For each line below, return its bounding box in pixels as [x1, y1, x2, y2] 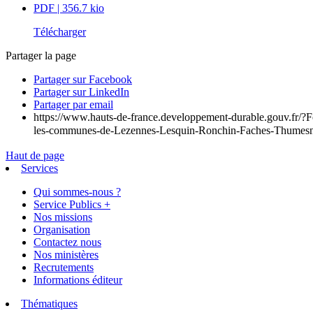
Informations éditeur [34, 273, 122, 286]
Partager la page [6, 49, 76, 61]
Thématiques [21, 297, 78, 310]
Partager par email [34, 98, 113, 110]
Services [21, 161, 58, 174]
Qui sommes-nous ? [34, 185, 121, 198]
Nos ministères [34, 248, 99, 261]
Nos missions [34, 210, 92, 223]
